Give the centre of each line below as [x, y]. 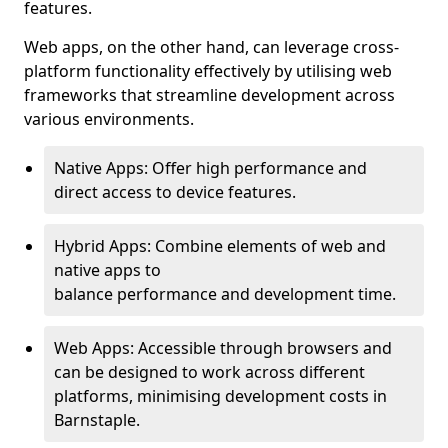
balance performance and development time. [225, 294]
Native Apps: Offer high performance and [210, 168]
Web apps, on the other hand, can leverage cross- [211, 47]
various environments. [109, 119]
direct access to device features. [175, 192]
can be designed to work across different [209, 372]
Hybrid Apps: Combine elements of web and [220, 246]
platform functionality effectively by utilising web [208, 71]
